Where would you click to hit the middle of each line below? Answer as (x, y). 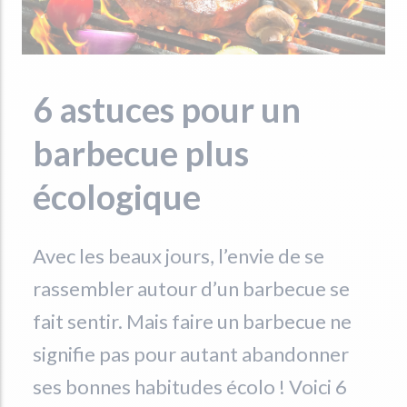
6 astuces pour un (167, 109)
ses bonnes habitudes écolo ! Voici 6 (190, 386)
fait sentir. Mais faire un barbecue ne (192, 321)
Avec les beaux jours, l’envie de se (179, 255)
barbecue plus (141, 152)
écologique (117, 196)
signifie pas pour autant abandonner (191, 353)
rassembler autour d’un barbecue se (191, 288)
